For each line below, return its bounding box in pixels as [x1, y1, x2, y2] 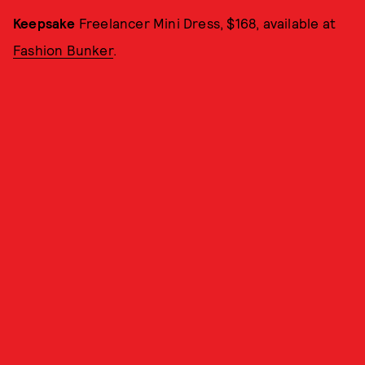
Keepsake [13, 15, 76, 31]
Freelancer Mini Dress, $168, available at [75, 15, 336, 31]
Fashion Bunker [13, 42, 113, 58]
